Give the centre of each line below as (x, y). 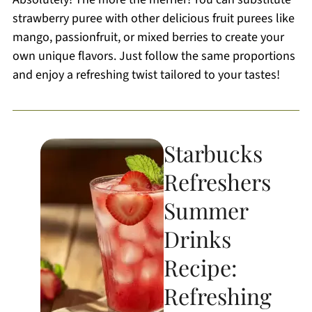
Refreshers (218, 181)
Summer (206, 210)
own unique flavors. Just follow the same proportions (154, 56)
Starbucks (213, 153)
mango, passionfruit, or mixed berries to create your (148, 37)
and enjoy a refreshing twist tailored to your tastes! (146, 75)
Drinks (198, 238)
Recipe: (201, 267)
